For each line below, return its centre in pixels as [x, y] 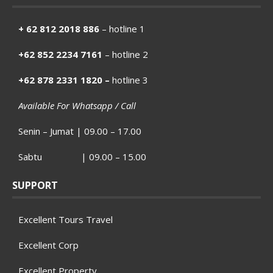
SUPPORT [35, 185]
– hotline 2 [125, 54]
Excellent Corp [48, 245]
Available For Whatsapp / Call [77, 105]
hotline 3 [129, 80]
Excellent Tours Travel [66, 219]
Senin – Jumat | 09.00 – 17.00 [80, 131]
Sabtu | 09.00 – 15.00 [82, 156]
